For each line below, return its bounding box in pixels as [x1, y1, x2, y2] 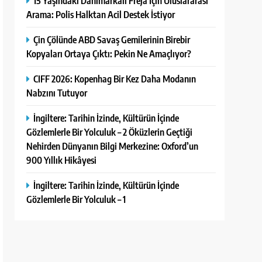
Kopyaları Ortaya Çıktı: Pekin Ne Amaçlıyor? [26, 47, 192, 60]
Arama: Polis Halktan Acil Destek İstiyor [26, 8, 175, 20]
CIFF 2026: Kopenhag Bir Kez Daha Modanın [33, 73, 196, 85]
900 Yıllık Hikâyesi [26, 154, 97, 166]
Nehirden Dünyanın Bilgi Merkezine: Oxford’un [26, 140, 199, 152]
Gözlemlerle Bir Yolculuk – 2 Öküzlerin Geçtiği [26, 126, 193, 138]
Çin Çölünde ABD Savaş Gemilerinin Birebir [33, 33, 191, 46]
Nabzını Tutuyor [26, 87, 88, 99]
